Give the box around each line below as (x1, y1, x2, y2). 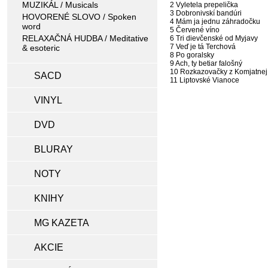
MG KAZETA (34, 218, 89, 228)
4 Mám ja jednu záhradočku (170, 17, 260, 26)
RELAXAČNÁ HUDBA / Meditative (22, 33, 148, 43)
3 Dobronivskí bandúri (170, 9, 242, 17)
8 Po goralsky (170, 51, 214, 59)
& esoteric (22, 43, 60, 53)
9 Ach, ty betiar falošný (170, 59, 242, 68)
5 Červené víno (170, 26, 220, 34)
